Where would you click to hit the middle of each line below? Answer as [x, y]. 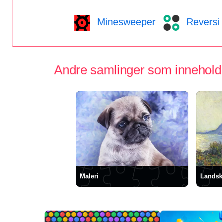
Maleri [89, 176]
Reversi [201, 22]
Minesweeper [125, 22]
